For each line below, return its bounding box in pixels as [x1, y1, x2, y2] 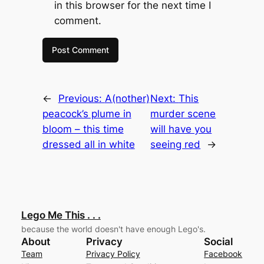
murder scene [150, 107, 216, 120]
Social [204, 235, 233, 247]
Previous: [58, 92, 105, 104]
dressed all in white [42, 138, 135, 150]
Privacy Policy [85, 248, 140, 259]
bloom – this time [42, 123, 124, 135]
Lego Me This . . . [21, 209, 101, 221]
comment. [54, 14, 101, 27]
